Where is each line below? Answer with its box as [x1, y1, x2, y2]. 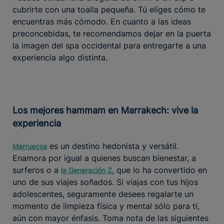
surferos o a [12, 164, 61, 175]
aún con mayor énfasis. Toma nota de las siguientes [12, 212, 208, 223]
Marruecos [12, 141, 47, 150]
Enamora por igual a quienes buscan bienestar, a [12, 152, 196, 163]
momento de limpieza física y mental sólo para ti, [12, 200, 199, 211]
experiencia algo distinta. [12, 52, 107, 62]
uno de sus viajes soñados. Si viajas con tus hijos [12, 176, 198, 187]
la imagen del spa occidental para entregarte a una [12, 40, 206, 50]
